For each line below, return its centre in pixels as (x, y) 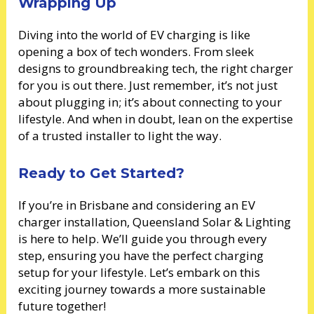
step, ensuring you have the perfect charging (141, 256)
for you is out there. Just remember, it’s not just (148, 85)
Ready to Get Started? (102, 173)
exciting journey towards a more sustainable (142, 289)
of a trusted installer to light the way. (120, 135)
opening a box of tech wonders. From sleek (136, 51)
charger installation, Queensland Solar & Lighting (155, 222)
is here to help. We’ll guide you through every (143, 239)
